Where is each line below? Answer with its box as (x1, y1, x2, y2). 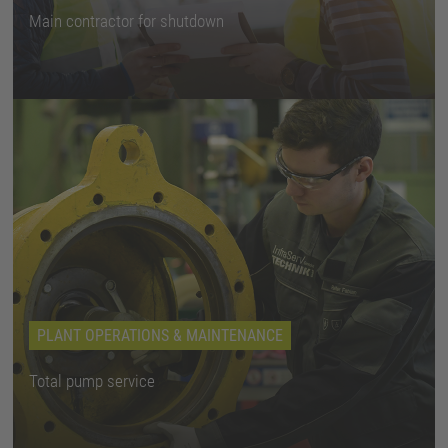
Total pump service (29, 370, 156, 391)
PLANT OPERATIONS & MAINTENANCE (37, 325, 284, 345)
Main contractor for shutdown (29, 10, 225, 31)
